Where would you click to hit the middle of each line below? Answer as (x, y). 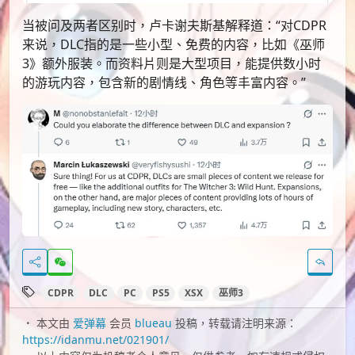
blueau (153, 323)
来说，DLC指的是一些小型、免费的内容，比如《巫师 (174, 45)
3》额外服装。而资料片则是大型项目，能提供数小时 (172, 64)
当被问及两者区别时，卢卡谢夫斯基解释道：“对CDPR (174, 26)
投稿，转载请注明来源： (235, 323)
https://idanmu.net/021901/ (95, 340)
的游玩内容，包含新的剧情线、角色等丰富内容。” (164, 83)
